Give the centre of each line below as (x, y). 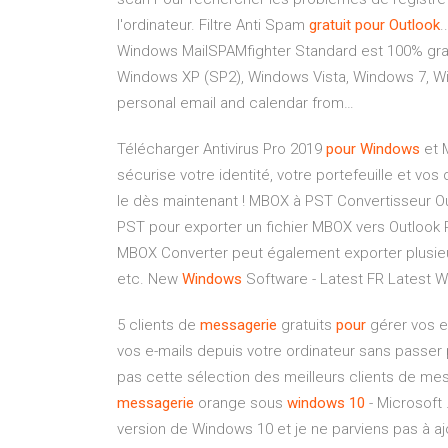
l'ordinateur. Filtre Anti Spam (213, 25)
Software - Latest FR (313, 279)
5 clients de (158, 325)
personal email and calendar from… (235, 103)
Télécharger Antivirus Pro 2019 (221, 149)
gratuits (306, 325)
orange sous (240, 403)
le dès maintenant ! (183, 201)
